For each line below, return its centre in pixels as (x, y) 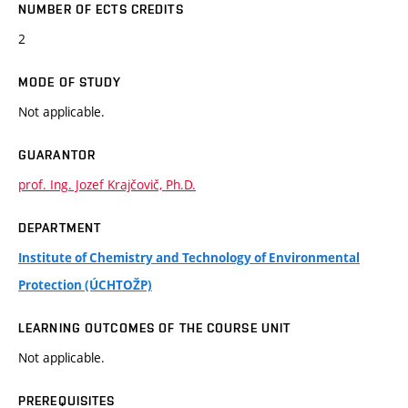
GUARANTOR (57, 155)
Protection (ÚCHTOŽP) (85, 286)
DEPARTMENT (60, 228)
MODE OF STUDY (70, 82)
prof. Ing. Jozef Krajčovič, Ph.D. (107, 185)
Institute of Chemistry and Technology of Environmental (189, 258)
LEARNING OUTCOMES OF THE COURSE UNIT (155, 328)
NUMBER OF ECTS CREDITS (101, 10)
